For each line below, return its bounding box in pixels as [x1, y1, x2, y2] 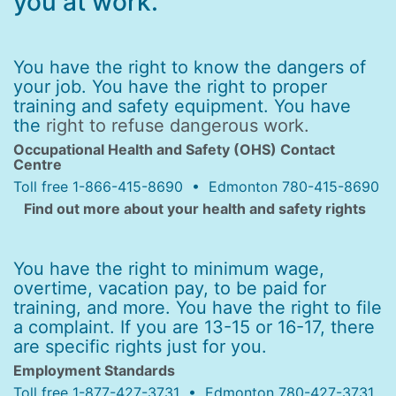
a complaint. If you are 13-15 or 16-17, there [13, 316, 375, 338]
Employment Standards [13, 362, 175, 379]
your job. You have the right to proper [13, 76, 327, 97]
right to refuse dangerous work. [46, 115, 309, 136]
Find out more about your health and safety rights [13, 200, 366, 217]
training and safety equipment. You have [13, 95, 351, 117]
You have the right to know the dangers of [13, 57, 366, 78]
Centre [13, 156, 62, 173]
